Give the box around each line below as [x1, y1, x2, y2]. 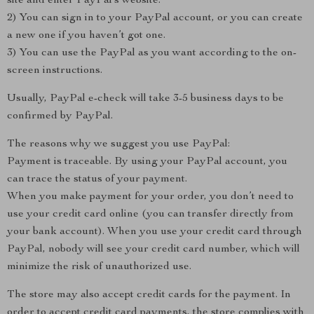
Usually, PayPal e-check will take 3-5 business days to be [7, 93, 284, 104]
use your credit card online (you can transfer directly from [7, 209, 294, 220]
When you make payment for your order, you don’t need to [7, 191, 294, 203]
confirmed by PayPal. [7, 111, 113, 122]
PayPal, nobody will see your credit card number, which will [7, 244, 300, 255]
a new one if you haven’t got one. [7, 30, 165, 41]
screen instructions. [7, 65, 102, 76]
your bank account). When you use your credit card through [7, 226, 302, 238]
